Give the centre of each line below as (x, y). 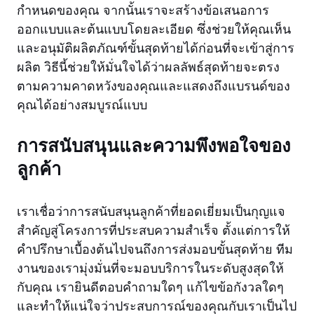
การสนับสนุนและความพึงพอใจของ (154, 145)
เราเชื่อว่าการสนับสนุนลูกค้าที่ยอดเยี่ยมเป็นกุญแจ (151, 211)
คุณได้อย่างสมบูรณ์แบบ (82, 105)
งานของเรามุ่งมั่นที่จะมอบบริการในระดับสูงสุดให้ (150, 268)
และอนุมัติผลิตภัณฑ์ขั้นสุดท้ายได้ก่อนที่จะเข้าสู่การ (156, 48)
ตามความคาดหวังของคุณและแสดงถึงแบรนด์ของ (153, 86)
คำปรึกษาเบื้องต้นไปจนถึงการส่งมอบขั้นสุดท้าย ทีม (155, 249)
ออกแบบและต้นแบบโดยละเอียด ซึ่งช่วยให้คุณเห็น (154, 29)
